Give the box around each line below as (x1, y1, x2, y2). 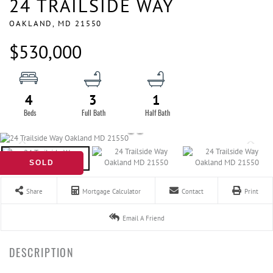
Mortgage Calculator (82, 187, 141, 196)
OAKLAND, (9, 18, 58, 29)
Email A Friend (122, 214, 165, 222)
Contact (182, 187, 204, 196)
